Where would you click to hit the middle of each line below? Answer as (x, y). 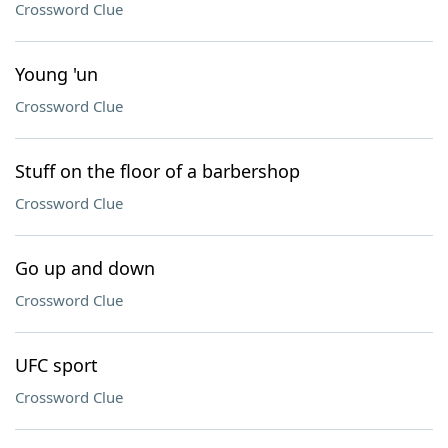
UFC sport (56, 365)
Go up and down (85, 268)
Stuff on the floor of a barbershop (157, 171)
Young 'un (56, 74)
